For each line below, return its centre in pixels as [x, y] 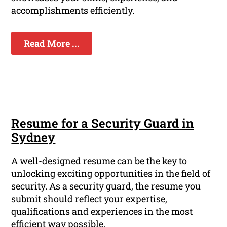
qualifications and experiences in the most [102, 212]
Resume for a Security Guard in [103, 123]
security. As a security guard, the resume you [106, 186]
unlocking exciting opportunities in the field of [111, 174]
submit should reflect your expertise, [89, 199]
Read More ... [52, 43]
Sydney [33, 138]
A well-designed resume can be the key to [99, 161]
